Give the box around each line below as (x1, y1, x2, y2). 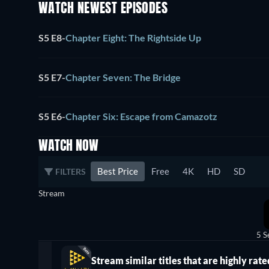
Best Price (97, 166, 138, 177)
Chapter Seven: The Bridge (65, 71, 181, 83)
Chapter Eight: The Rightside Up (65, 32, 201, 44)
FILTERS (55, 166, 86, 177)
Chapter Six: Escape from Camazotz (65, 110, 217, 122)
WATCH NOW (38, 139, 98, 153)
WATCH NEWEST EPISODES (38, 2, 168, 16)
